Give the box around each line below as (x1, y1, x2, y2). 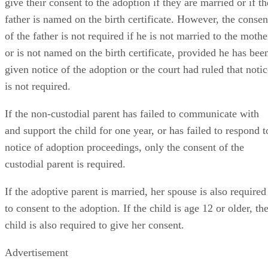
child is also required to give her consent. (5, 218, 184, 231)
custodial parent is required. (5, 157, 126, 170)
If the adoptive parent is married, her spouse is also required (5, 185, 266, 197)
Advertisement (5, 246, 68, 258)
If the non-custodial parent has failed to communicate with (5, 107, 259, 120)
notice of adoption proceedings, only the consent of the (5, 141, 244, 153)
